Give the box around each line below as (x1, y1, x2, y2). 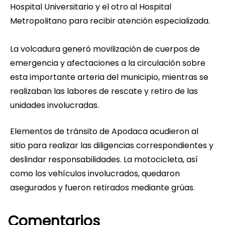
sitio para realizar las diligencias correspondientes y (10, 140, 213, 152)
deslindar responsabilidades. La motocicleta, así (10, 154, 198, 166)
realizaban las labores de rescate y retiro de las (10, 85, 198, 97)
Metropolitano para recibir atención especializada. (10, 15, 210, 27)
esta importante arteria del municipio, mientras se (10, 71, 208, 83)
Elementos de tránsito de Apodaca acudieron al (10, 126, 198, 138)
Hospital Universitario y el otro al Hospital (10, 1, 171, 13)
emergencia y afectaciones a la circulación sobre (10, 57, 205, 69)
